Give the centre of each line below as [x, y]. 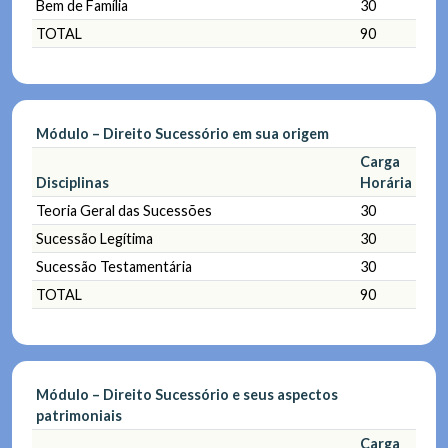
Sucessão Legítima [94, 238]
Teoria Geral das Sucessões [124, 210]
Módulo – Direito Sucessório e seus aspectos [187, 394]
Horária [386, 182]
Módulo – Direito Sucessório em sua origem [182, 133]
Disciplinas [72, 182]
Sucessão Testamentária [114, 266]
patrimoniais [79, 415]
